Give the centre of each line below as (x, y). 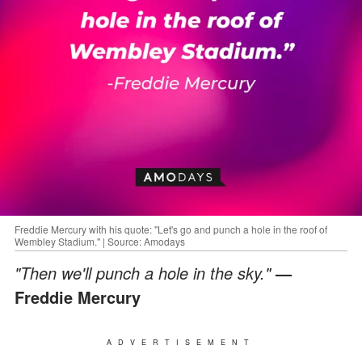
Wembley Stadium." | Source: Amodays (100, 241)
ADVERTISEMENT (181, 342)
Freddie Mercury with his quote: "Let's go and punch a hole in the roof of (171, 229)
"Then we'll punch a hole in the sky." (145, 272)
